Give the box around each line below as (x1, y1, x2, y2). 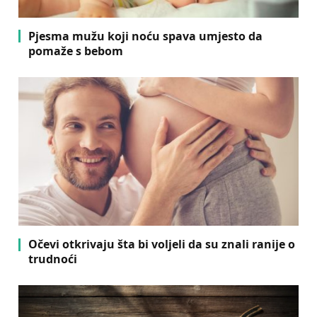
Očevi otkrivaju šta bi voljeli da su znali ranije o (28, 236, 295, 253)
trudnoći (28, 251, 77, 267)
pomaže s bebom (28, 42, 123, 59)
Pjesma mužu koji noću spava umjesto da (28, 28, 263, 44)
